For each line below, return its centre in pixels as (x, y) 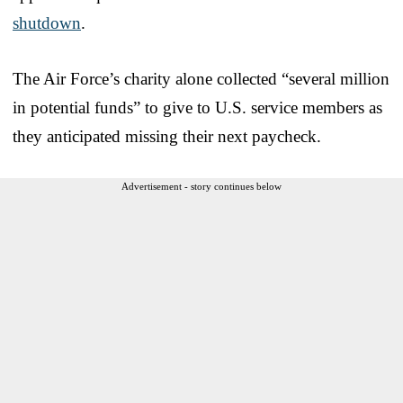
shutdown (47, 22)
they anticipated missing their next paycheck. (167, 136)
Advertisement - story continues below (201, 186)
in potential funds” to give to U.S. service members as (197, 107)
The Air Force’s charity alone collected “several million (201, 78)
